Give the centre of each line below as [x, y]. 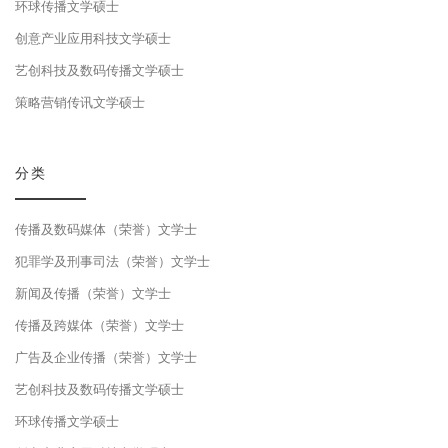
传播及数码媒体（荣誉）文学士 [106, 229]
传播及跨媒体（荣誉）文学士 [99, 325]
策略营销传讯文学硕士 [80, 102]
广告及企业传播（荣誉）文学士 [106, 357]
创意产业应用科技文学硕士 [93, 38]
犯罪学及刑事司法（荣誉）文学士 [112, 261]
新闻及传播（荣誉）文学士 [93, 293]
